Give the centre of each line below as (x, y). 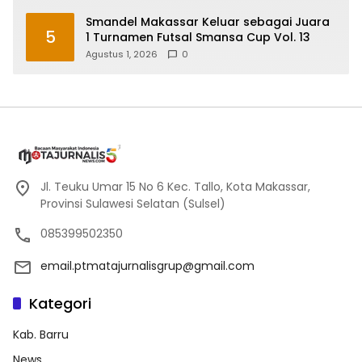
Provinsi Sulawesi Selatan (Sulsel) (133, 203)
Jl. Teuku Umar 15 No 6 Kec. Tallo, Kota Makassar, (175, 186)
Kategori (60, 303)
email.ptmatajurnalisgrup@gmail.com (147, 265)
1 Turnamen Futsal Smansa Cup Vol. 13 (198, 37)
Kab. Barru (41, 334)
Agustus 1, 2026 (122, 54)
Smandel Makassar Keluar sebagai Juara (208, 21)
